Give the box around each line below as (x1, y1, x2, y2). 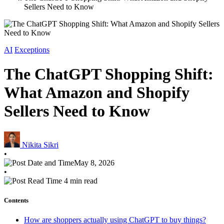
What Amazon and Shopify (4, 83, 189, 102)
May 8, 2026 (74, 158, 114, 167)
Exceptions (14, 45, 49, 54)
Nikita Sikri (22, 140, 58, 149)
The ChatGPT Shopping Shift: (4, 65, 213, 83)
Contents (4, 196, 28, 204)
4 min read (62, 176, 97, 185)
